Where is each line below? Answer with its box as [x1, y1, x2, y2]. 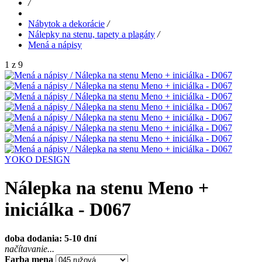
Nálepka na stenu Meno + [5, 177, 209, 199]
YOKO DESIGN [5, 154, 70, 165]
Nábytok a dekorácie [28, 19, 105, 29]
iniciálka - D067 [5, 199, 131, 220]
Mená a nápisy [28, 40, 82, 50]
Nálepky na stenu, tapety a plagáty [28, 29, 155, 40]
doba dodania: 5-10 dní [5, 233, 96, 243]
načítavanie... [5, 243, 54, 254]
